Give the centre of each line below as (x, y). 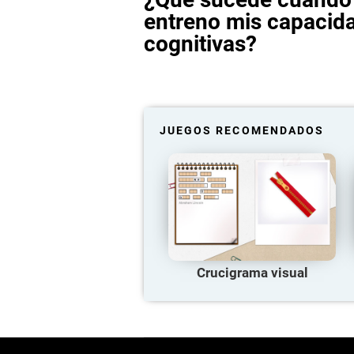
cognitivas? (200, 44)
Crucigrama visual (252, 273)
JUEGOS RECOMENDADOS (242, 130)
